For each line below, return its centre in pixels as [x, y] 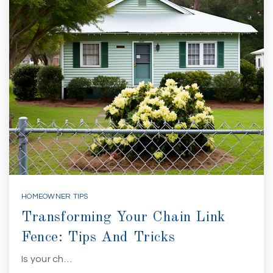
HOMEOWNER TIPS [55, 197]
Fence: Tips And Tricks [98, 238]
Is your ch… [47, 259]
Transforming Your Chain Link [123, 218]
